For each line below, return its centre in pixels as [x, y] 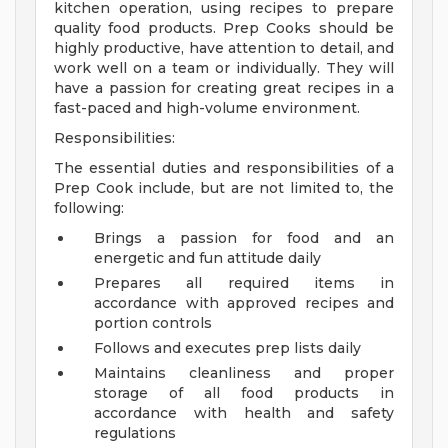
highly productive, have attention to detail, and [224, 48]
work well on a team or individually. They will [224, 68]
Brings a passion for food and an [244, 238]
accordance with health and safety [244, 413]
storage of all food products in [244, 393]
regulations [135, 433]
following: [89, 208]
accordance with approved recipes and [244, 303]
